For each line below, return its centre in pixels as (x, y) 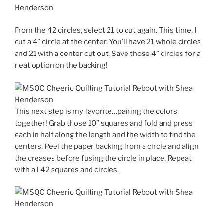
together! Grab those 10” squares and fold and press (104, 123)
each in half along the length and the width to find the (105, 135)
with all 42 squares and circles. (67, 170)
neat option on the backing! (61, 65)
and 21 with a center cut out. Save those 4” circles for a (108, 54)
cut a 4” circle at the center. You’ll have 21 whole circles (108, 42)
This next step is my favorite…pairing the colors (96, 111)
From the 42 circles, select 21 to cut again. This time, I (105, 30)
